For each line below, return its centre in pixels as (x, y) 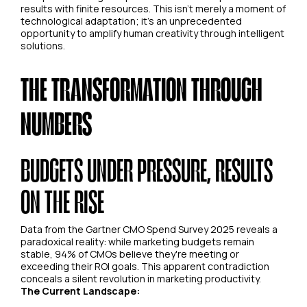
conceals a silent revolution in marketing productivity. (141, 279)
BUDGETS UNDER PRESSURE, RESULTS (147, 169)
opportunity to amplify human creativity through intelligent (152, 33)
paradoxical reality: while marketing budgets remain (137, 242)
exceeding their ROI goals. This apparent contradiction (145, 266)
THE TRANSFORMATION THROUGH (142, 88)
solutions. (43, 46)
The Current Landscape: (80, 291)
